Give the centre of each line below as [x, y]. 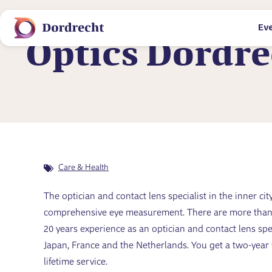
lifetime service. [76, 262]
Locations [69, 30]
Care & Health [83, 168]
